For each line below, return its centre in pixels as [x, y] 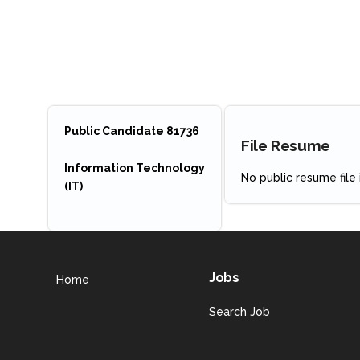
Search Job [239, 312]
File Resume [286, 145]
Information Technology [135, 168]
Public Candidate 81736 [132, 131]
